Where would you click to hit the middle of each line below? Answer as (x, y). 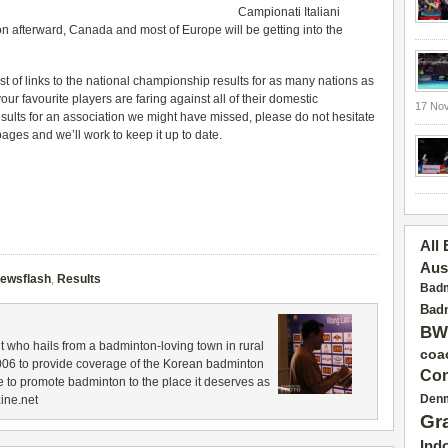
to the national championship (131, 81)
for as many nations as (311, 81)
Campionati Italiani (289, 12)
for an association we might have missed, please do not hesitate (200, 117)
